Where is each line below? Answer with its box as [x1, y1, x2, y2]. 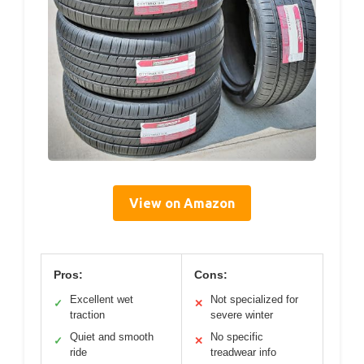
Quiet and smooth [70, 331, 154, 343]
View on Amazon [129, 196, 235, 210]
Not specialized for [210, 293, 298, 305]
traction [70, 309, 105, 321]
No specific [210, 331, 263, 343]
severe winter [210, 309, 273, 321]
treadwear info [210, 346, 276, 358]
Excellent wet [70, 293, 133, 305]
